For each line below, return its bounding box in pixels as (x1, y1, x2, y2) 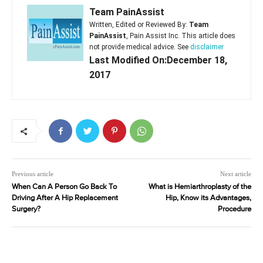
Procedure (217, 205, 251, 214)
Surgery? (12, 205, 41, 214)
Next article (220, 170, 251, 178)
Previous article (12, 170, 53, 178)
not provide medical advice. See (89, 43, 190, 52)
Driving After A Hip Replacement (12, 194, 118, 203)
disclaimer (190, 43, 224, 52)
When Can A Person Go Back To (12, 183, 117, 191)
